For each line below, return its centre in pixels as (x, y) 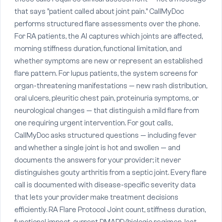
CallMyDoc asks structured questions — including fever (105, 136)
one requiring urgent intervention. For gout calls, (93, 123)
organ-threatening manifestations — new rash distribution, (111, 86)
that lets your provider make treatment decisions (96, 197)
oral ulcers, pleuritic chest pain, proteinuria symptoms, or (107, 98)
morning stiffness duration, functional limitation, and (98, 49)
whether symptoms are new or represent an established (109, 61)
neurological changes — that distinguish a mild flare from (107, 111)
